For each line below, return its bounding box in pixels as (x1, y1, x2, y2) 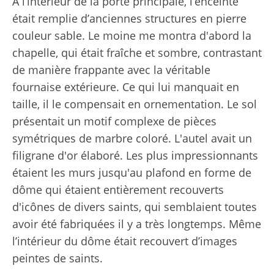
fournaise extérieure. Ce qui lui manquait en (12, 79, 239, 94)
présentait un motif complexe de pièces (12, 113, 217, 128)
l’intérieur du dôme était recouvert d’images (12, 233, 237, 248)
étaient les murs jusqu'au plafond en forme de (12, 165, 251, 180)
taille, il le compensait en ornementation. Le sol (12, 96, 257, 111)
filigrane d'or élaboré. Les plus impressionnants (12, 147, 258, 163)
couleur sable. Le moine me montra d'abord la (12, 28, 251, 43)
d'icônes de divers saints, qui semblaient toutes (12, 199, 257, 214)
